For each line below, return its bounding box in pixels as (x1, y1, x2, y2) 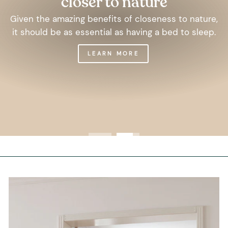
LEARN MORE (88, 50, 139, 58)
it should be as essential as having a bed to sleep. (12, 26, 216, 38)
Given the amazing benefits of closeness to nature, (10, 13, 218, 24)
